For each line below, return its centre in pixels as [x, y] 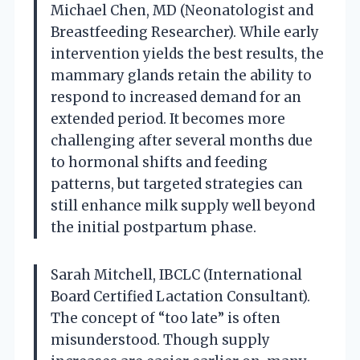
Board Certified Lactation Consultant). [180, 296]
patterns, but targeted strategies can [177, 184]
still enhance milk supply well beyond [183, 205]
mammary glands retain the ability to [181, 75]
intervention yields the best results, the [187, 53]
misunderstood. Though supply [160, 340]
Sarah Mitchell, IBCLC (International [176, 274]
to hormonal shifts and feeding [159, 162]
